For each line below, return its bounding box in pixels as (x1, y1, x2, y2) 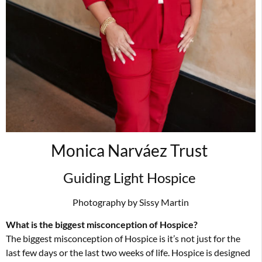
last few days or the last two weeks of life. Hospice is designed (6, 246, 250, 258)
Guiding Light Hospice (63, 168, 199, 186)
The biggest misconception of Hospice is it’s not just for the (6, 232, 240, 244)
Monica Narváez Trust (51, 140, 211, 160)
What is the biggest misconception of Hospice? (6, 218, 198, 230)
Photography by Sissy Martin (73, 196, 189, 208)
